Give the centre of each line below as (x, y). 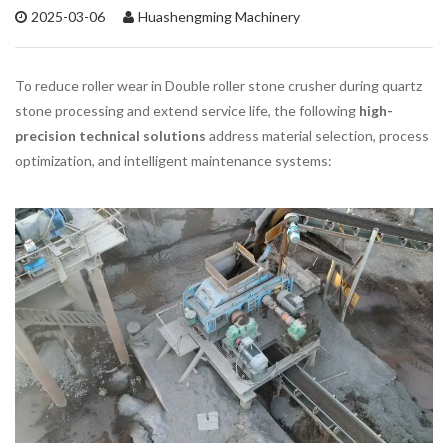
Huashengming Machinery (219, 16)
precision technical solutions (110, 135)
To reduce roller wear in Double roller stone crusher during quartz (218, 85)
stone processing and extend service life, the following (187, 110)
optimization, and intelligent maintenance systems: (173, 160)
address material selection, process (317, 135)
